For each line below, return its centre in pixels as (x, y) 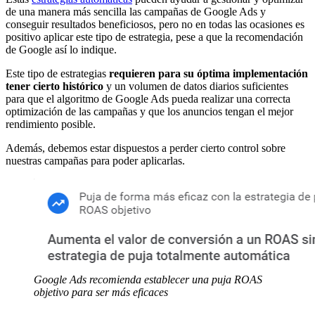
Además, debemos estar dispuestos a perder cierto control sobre (146, 148)
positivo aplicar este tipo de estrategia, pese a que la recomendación (154, 37)
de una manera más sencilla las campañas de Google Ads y (136, 11)
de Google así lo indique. (61, 49)
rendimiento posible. (51, 124)
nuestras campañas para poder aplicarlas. (95, 160)
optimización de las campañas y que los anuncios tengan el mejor (149, 111)
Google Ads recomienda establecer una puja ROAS (148, 279)
